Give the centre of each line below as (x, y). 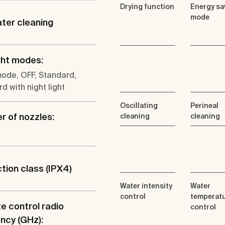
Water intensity (146, 186)
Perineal (204, 106)
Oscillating (139, 106)
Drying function (147, 7)
